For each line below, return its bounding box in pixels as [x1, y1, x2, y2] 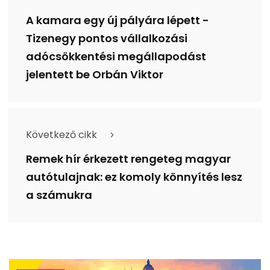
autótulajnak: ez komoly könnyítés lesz [26, 169, 242, 184]
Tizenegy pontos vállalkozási [26, 31, 187, 46]
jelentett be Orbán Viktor [26, 67, 163, 82]
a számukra [26, 187, 92, 202]
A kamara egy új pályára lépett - [26, 13, 209, 28]
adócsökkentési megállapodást [26, 49, 206, 64]
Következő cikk [26, 128, 97, 142]
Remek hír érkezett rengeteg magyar [26, 151, 231, 166]
